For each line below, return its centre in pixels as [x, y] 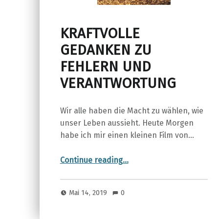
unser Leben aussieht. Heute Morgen [127, 123]
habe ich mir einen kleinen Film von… [127, 135]
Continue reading [91, 160]
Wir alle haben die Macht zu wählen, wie [131, 111]
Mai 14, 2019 [89, 192]
